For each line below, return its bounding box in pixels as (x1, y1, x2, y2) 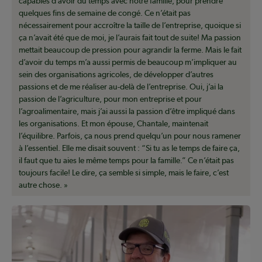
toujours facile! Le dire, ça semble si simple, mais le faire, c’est (19, 168, 229, 178)
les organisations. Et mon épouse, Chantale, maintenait (19, 119, 208, 129)
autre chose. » (19, 180, 68, 190)
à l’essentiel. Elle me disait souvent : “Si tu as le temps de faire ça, (19, 143, 240, 153)
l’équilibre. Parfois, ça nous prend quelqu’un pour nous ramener (19, 131, 241, 141)
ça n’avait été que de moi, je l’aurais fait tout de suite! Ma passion (19, 33, 241, 43)
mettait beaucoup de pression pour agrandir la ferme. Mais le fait (19, 45, 242, 55)
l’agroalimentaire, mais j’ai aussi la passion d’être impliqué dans (19, 106, 235, 116)
